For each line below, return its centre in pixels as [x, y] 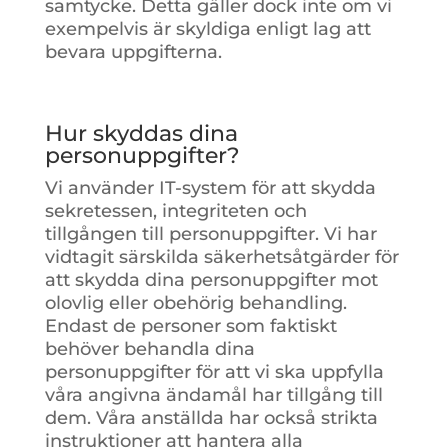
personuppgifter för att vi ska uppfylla [214, 371]
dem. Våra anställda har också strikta [211, 417]
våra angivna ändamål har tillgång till [213, 394]
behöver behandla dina [149, 348]
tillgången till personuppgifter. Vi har [210, 233]
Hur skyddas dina [141, 133]
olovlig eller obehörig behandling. [195, 302]
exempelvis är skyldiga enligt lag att [207, 28]
